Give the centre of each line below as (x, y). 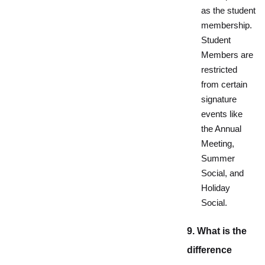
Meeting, (218, 144)
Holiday (216, 188)
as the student (228, 11)
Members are (227, 55)
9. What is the (217, 231)
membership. (227, 25)
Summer (218, 159)
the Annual (221, 129)
